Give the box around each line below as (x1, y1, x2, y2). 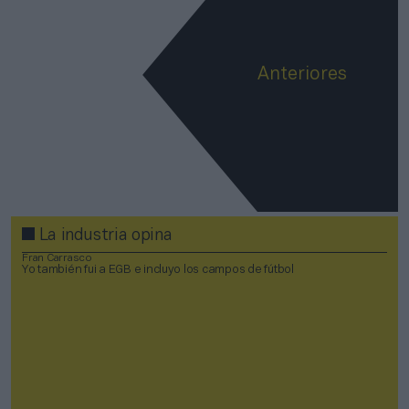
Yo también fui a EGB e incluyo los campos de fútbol (22, 264, 294, 276)
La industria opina (35, 228, 173, 245)
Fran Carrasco (22, 252, 92, 263)
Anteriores (257, 66, 347, 83)
